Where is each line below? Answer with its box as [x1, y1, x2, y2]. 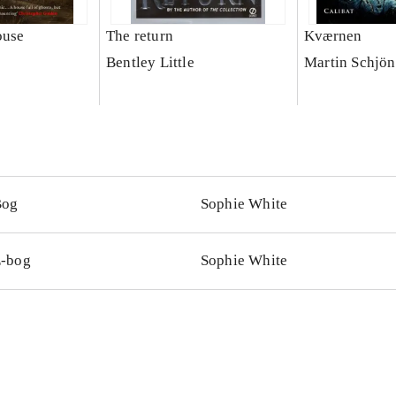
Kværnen [303, 27, 362, 45]
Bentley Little [105, 54, 194, 72]
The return [105, 27, 173, 45]
